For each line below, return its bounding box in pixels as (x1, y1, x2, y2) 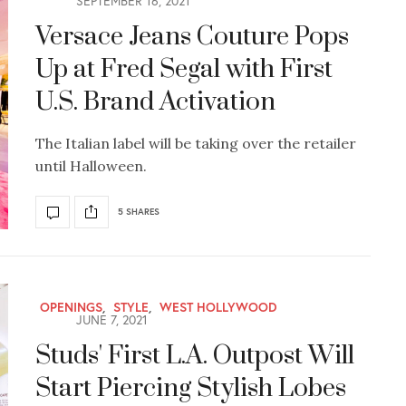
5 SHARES (118, 206, 159, 218)
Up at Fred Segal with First (35, 53, 333, 85)
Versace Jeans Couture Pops (35, 20, 349, 53)
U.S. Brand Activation (35, 85, 275, 118)
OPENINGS (40, 298, 102, 316)
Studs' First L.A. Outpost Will (35, 340, 354, 372)
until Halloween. (35, 156, 147, 175)
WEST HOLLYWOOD (159, 298, 277, 316)
